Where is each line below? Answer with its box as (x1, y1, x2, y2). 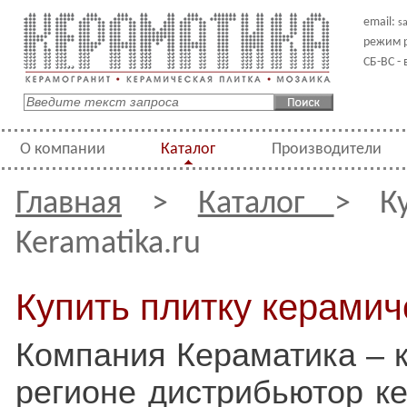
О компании (20, 141, 105, 158)
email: (363, 15, 398, 29)
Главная (15, 188, 122, 221)
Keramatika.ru (15, 228, 201, 261)
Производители (272, 141, 382, 158)
